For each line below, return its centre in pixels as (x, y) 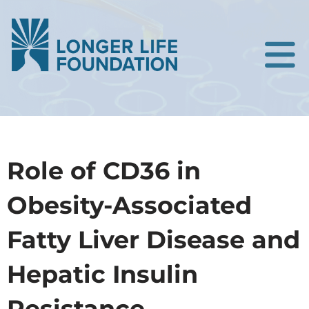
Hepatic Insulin (102, 275)
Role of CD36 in (104, 171)
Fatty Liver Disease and (153, 240)
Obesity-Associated (129, 206)
